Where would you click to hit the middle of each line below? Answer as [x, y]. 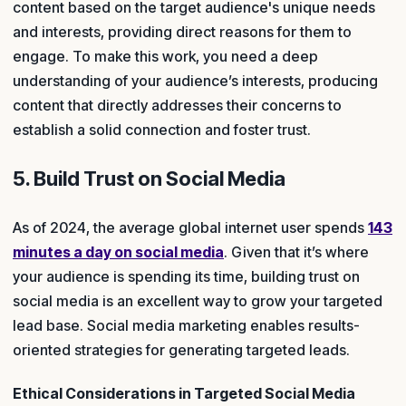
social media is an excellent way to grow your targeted [198, 300]
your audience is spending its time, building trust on [186, 276]
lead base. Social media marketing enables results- [186, 325]
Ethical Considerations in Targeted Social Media [184, 393]
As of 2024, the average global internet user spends [190, 227]
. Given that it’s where [296, 251]
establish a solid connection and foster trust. [162, 129]
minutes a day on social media [118, 251]
